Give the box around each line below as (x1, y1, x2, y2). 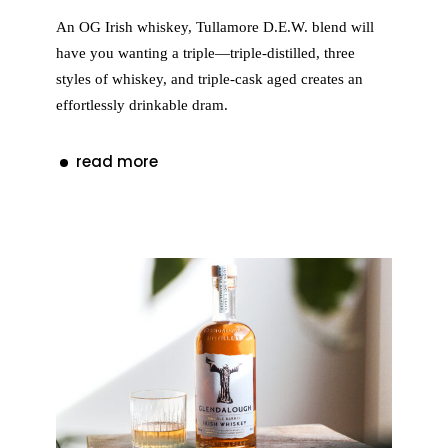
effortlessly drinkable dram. (56, 96, 229, 113)
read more (76, 151, 159, 173)
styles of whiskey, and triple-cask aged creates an (56, 70, 364, 87)
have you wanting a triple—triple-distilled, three (56, 44, 356, 61)
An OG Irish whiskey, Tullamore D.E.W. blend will (56, 18, 375, 35)
